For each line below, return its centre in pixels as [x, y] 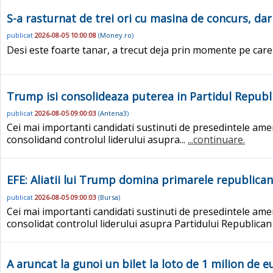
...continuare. [216, 140]
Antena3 [113, 113]
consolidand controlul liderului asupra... [97, 140]
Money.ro [116, 35]
